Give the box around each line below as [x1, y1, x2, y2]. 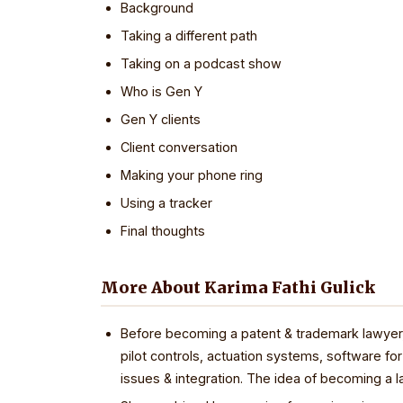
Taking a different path [121, 28, 257, 43]
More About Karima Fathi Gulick [101, 278, 375, 298]
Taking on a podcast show [121, 56, 282, 71]
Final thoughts [121, 223, 205, 238]
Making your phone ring [121, 167, 263, 183]
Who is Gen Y [121, 84, 202, 99]
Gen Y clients [121, 112, 201, 127]
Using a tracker [121, 195, 212, 210]
